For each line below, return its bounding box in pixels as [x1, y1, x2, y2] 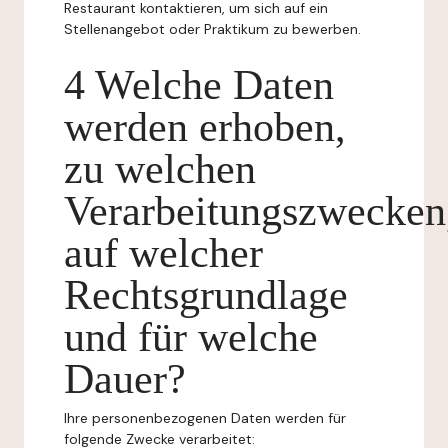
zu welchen [64, 146, 256, 192]
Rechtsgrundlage [64, 272, 348, 318]
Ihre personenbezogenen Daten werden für [64, 409, 346, 427]
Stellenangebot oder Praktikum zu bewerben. [64, 20, 361, 38]
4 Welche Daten [64, 62, 334, 108]
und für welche [64, 314, 318, 360]
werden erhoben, [64, 104, 346, 150]
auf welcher [64, 230, 263, 276]
